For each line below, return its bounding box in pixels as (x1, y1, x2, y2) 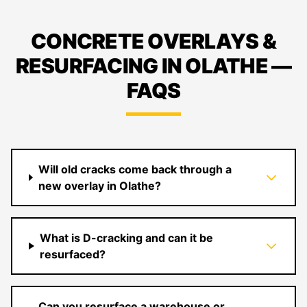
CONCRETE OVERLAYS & (31, 29, 276, 53)
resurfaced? (39, 247, 106, 261)
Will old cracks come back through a (38, 162, 232, 176)
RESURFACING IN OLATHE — (15, 53, 292, 78)
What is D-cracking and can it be (39, 231, 213, 245)
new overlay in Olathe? (38, 179, 161, 193)
